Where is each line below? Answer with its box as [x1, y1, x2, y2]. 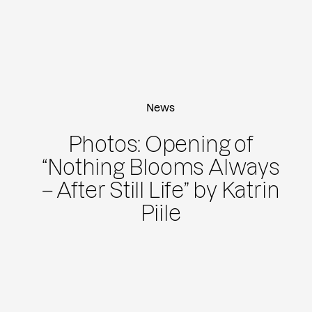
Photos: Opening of [68, 132, 253, 156]
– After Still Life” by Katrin [41, 178, 280, 202]
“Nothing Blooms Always [41, 155, 280, 179]
